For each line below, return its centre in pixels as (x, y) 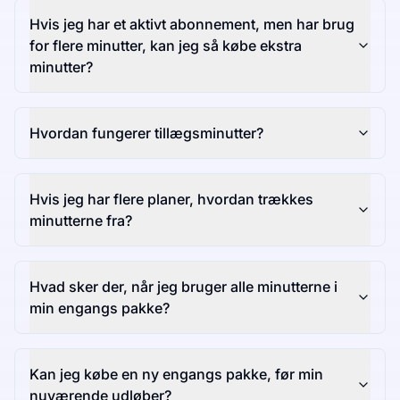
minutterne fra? (81, 221)
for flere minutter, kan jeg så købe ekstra (166, 46)
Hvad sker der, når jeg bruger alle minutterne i (183, 287)
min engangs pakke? (100, 308)
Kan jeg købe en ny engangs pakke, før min (176, 375)
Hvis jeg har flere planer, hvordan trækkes (171, 200)
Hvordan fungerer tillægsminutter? (146, 133)
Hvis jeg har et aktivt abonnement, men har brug (192, 25)
